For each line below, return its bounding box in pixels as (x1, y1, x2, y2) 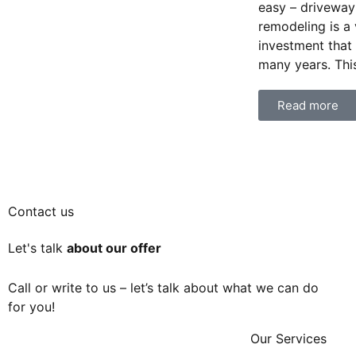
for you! (8, 298, 55, 315)
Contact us (8, 203, 74, 219)
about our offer (67, 239, 161, 256)
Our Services (250, 330, 327, 346)
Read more (277, 98, 339, 113)
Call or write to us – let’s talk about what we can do (8, 279, 319, 296)
